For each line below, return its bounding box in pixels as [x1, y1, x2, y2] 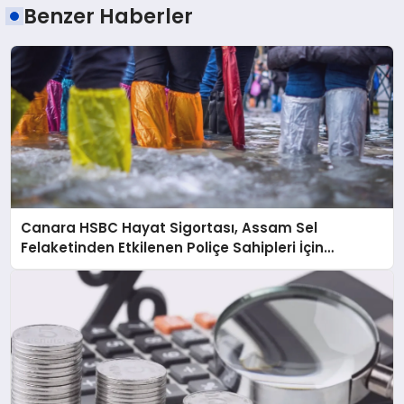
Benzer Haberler [23, 2, 194, 32]
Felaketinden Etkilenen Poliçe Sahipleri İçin [21, 238, 325, 258]
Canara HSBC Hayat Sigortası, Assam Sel [21, 218, 318, 238]
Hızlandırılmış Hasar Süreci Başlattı [21, 258, 271, 278]
